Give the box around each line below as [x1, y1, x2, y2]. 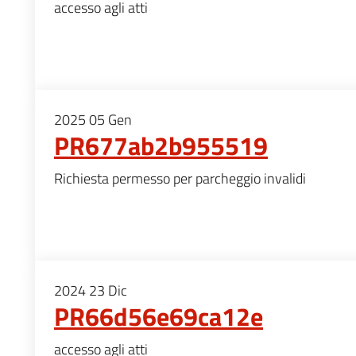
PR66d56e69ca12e [54, 296, 263, 335]
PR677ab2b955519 [54, 126, 268, 164]
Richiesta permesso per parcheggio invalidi [54, 167, 306, 189]
